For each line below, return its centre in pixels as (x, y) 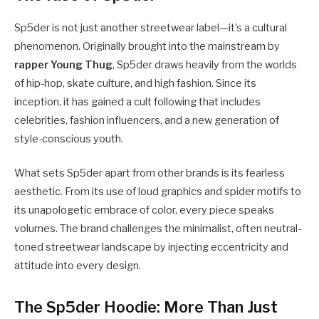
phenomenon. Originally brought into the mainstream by (147, 46)
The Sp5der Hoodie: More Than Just (146, 307)
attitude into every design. (78, 265)
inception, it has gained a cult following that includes (137, 101)
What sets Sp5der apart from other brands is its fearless (150, 173)
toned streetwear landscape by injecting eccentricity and (151, 247)
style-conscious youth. (69, 138)
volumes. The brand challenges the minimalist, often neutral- (158, 228)
